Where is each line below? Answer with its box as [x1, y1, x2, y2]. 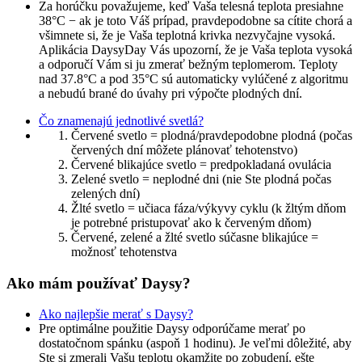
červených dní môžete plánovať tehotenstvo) [71, 143, 297, 158]
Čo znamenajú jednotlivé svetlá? [39, 114, 204, 128]
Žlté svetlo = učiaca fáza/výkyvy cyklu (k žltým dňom [71, 201, 346, 216]
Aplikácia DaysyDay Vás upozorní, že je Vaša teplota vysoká [39, 43, 352, 57]
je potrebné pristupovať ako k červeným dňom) [71, 216, 311, 230]
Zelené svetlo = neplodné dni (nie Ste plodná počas [71, 172, 331, 187]
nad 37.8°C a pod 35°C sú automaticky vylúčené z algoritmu [39, 72, 348, 86]
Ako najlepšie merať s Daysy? [39, 307, 193, 322]
